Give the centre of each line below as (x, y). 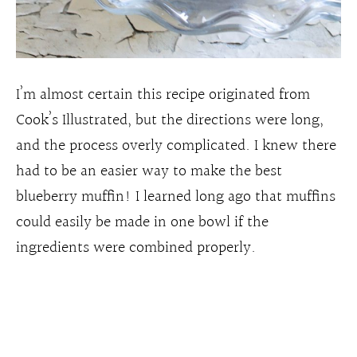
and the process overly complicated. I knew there (176, 146)
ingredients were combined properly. (136, 248)
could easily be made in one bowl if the (142, 222)
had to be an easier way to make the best (149, 171)
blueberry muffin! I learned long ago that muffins (176, 197)
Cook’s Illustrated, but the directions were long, (170, 120)
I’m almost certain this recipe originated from (163, 95)
